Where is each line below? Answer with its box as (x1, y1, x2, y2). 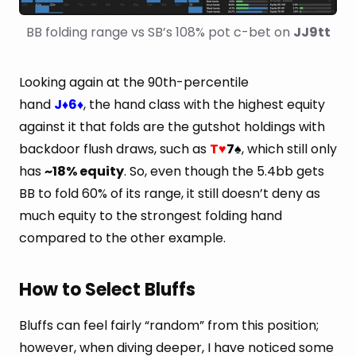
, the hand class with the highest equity (83, 95, 325, 114)
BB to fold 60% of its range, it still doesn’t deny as (19, 184, 320, 203)
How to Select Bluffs (19, 277, 195, 303)
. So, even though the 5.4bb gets (124, 162, 324, 181)
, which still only (242, 140, 337, 159)
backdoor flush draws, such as (19, 140, 210, 159)
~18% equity (44, 162, 124, 181)
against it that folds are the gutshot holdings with (19, 118, 325, 137)
